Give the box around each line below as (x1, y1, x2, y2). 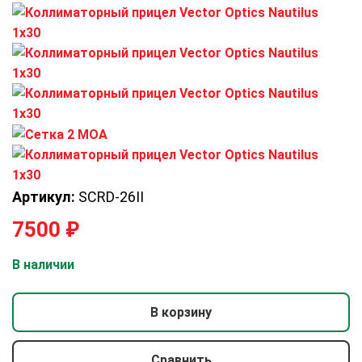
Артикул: (12, 187, 75, 205)
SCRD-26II (75, 187, 144, 205)
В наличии (12, 256, 74, 272)
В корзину (150, 305, 212, 321)
